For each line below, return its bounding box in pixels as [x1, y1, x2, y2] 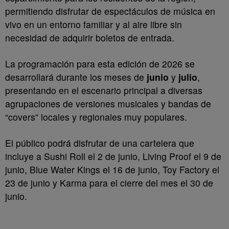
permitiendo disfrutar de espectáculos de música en [5, 5, 215, 17]
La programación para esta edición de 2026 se [5, 57, 195, 70]
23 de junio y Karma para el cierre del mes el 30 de [5, 176, 213, 189]
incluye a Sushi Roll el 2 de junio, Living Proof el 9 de [5, 150, 221, 163]
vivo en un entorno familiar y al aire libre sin [5, 18, 182, 31]
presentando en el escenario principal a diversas [5, 84, 202, 97]
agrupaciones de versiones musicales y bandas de [5, 97, 211, 110]
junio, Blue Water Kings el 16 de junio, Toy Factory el [5, 163, 219, 176]
